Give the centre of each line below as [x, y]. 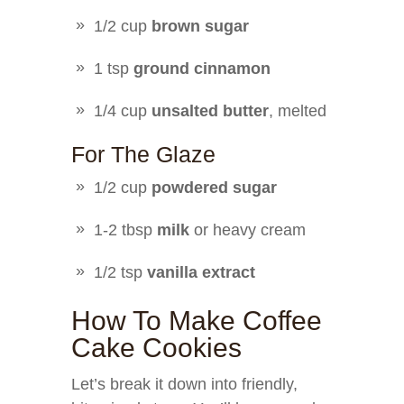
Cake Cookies [156, 348]
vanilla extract [201, 272]
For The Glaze [143, 154]
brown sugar [200, 26]
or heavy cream [248, 230]
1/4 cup [123, 111]
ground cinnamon [202, 69]
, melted [298, 111]
